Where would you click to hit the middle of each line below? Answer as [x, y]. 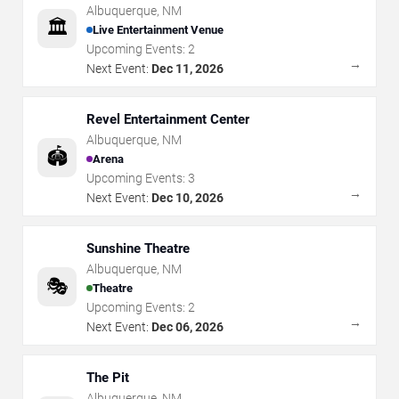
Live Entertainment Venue [158, 30]
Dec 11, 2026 [187, 68]
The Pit [108, 377]
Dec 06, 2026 [187, 326]
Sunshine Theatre [138, 248]
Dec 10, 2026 [187, 197]
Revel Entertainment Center [168, 119]
